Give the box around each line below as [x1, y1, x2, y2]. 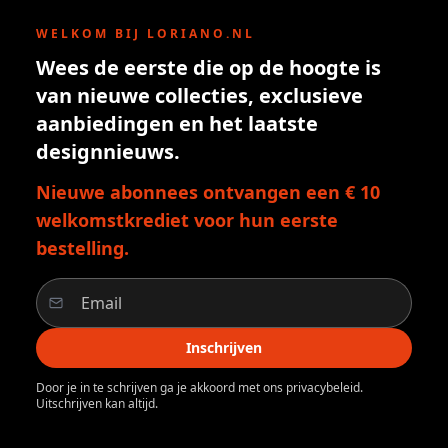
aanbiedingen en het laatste [36, 110, 318, 138]
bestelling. [36, 236, 129, 261]
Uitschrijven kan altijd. [36, 395, 158, 413]
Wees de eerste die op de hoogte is [36, 54, 381, 82]
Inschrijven [186, 338, 262, 358]
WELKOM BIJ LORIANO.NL [36, 25, 255, 43]
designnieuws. [36, 138, 180, 166]
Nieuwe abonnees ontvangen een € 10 [36, 180, 380, 205]
